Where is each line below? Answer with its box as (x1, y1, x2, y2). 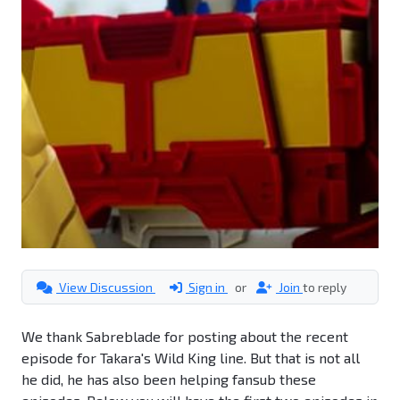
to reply (303, 279, 346, 296)
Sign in (186, 279, 228, 296)
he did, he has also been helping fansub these (21, 371, 316, 388)
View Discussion (56, 279, 155, 296)
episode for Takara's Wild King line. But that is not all (21, 349, 360, 367)
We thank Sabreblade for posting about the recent (21, 328, 348, 346)
